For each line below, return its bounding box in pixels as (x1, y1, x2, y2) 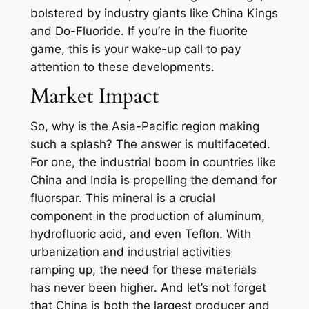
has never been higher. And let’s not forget (30, 281, 266, 295)
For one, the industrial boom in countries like (30, 155, 276, 170)
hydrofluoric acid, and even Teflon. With (30, 227, 251, 241)
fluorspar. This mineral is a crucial (30, 191, 215, 206)
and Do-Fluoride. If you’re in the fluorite (30, 24, 248, 39)
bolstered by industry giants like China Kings (30, 6, 278, 21)
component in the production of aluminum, (30, 209, 265, 223)
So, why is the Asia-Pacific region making (30, 119, 259, 134)
